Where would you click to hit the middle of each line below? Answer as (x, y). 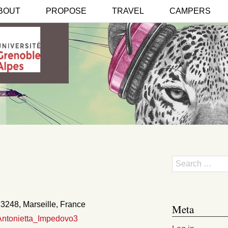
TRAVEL (128, 11)
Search (183, 161)
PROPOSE (66, 11)
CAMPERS (190, 11)
